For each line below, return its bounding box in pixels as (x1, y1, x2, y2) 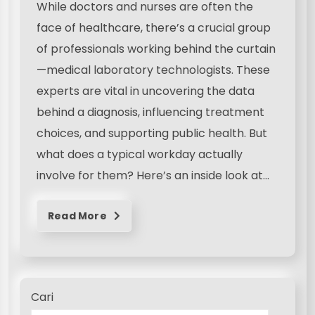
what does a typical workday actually (37, 146, 243, 163)
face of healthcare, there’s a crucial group (37, 20, 271, 37)
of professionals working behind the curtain (37, 41, 276, 58)
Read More (48, 209, 109, 224)
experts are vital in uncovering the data (37, 83, 255, 100)
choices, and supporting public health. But (37, 125, 267, 142)
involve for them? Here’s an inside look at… (37, 167, 269, 184)
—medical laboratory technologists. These (37, 62, 270, 79)
